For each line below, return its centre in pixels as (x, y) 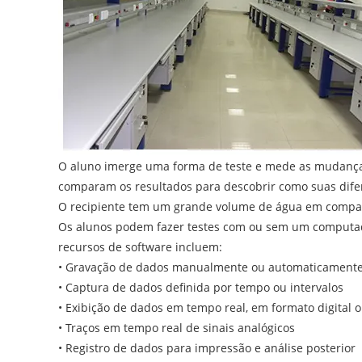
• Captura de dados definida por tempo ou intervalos (201, 288)
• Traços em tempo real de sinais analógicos (177, 328)
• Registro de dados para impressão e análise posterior (207, 348)
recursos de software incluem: (140, 247)
